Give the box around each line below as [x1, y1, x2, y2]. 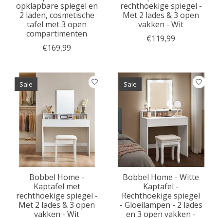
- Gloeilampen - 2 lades [119, 200, 202, 211]
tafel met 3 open [27, 19, 87, 30]
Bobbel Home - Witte [123, 172, 200, 183]
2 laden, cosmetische [19, 10, 94, 21]
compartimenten [26, 28, 88, 39]
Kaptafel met [33, 181, 80, 192]
